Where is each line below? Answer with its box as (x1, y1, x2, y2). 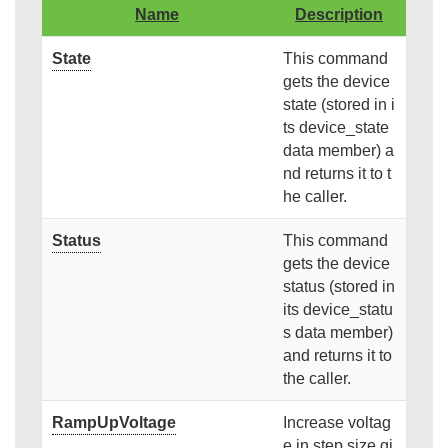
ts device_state (282, 119, 389, 137)
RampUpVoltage (51, 414, 176, 432)
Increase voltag (282, 414, 391, 432)
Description (295, 6, 384, 24)
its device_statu (282, 301, 393, 319)
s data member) (282, 324, 393, 342)
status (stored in (282, 278, 395, 296)
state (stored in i (282, 96, 395, 114)
